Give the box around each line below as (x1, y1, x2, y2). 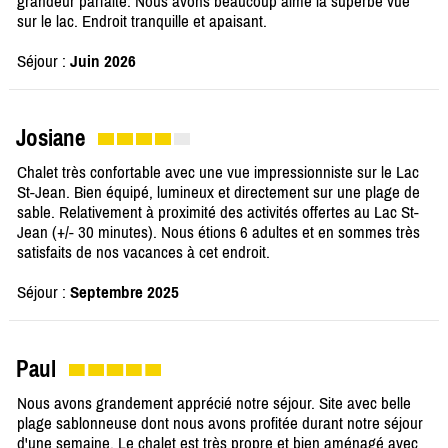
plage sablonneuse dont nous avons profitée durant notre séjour (17, 413, 423, 434)
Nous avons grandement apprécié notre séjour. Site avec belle (17, 393, 411, 414)
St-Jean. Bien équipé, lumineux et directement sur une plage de (17, 182, 420, 203)
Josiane (16, 125, 85, 152)
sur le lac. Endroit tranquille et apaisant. (17, 11, 267, 32)
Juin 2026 (70, 51, 136, 72)
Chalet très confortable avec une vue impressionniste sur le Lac (17, 162, 419, 183)
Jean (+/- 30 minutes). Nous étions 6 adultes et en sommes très (17, 222, 420, 243)
